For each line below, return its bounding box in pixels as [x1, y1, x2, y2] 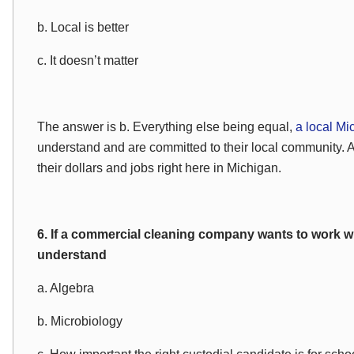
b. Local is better [37, 21, 129, 34]
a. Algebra [37, 281, 94, 295]
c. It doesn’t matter [37, 54, 138, 67]
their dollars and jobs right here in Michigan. [37, 161, 281, 175]
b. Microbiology [37, 314, 122, 328]
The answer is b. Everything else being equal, [37, 120, 296, 134]
